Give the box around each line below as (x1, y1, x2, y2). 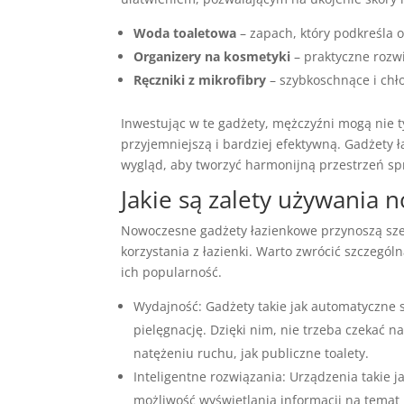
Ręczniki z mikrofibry (133, 71, 267, 88)
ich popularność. (121, 263, 223, 280)
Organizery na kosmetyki (133, 48, 291, 65)
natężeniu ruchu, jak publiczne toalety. (133, 344, 370, 362)
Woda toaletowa (133, 24, 237, 41)
